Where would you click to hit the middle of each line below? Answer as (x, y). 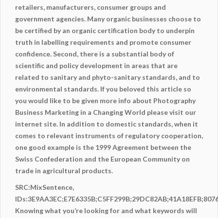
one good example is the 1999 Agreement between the (103, 147)
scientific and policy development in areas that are (96, 66)
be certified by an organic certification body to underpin (105, 31)
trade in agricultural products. (64, 171)
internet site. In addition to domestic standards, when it (107, 124)
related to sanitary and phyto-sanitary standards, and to (108, 77)
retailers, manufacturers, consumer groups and (91, 7)
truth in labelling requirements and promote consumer (103, 42)
